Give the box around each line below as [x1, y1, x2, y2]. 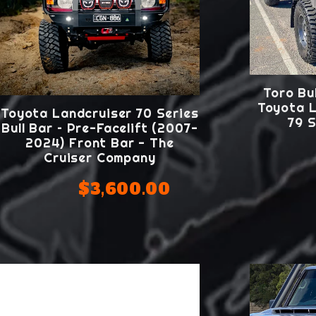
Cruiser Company [44, 149, 156, 166]
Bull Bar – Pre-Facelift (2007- [1, 119, 198, 136]
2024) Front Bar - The [25, 134, 174, 151]
